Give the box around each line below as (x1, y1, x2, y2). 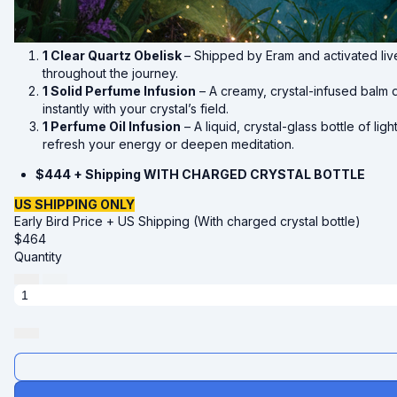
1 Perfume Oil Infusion (43, 118, 181, 134)
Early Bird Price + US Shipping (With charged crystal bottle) (14, 213, 361, 229)
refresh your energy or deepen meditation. (43, 136, 294, 152)
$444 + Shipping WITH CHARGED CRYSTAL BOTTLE (35, 166, 365, 182)
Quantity (14, 248, 62, 264)
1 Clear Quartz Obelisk (43, 47, 184, 63)
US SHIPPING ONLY (14, 196, 135, 212)
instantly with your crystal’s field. (43, 100, 229, 116)
